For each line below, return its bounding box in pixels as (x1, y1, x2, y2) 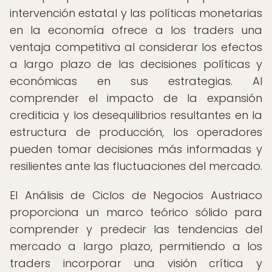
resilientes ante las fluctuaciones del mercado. (10, 158, 262, 174)
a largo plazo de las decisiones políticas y (10, 56, 262, 72)
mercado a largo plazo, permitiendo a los (10, 239, 262, 254)
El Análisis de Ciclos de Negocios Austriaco (10, 188, 262, 203)
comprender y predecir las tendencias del (10, 222, 262, 237)
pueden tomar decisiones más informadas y (10, 141, 262, 157)
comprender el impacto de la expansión (10, 90, 262, 106)
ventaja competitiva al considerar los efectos (10, 39, 262, 55)
